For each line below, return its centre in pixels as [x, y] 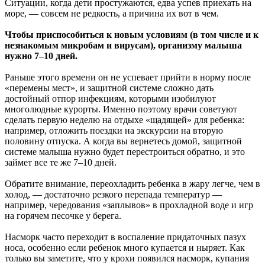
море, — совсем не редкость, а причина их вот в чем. [112, 14]
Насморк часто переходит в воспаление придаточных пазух [125, 237]
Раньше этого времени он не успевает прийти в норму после [128, 77]
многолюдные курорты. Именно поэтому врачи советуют [121, 109]
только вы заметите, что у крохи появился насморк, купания [127, 258]
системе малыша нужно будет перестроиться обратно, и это [125, 152]
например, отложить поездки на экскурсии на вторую [114, 131]
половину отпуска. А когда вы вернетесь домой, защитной [123, 141]
